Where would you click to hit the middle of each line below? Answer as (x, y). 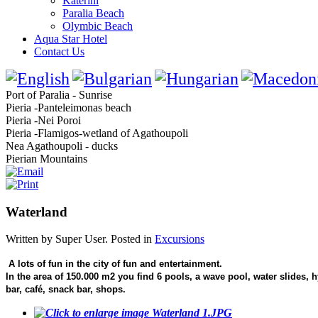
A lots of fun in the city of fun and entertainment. (115, 264)
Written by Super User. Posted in (80, 239)
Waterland (37, 212)
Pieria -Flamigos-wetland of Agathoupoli (97, 133)
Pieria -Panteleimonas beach (68, 108)
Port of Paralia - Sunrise (59, 95)
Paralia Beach (93, 13)
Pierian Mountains (46, 159)
